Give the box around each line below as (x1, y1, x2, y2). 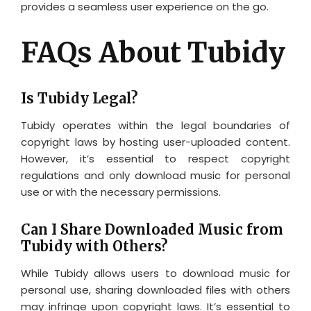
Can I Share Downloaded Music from (21, 220, 283, 238)
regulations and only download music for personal (21, 167, 290, 183)
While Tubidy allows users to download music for (21, 265, 290, 280)
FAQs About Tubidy (21, 35, 285, 70)
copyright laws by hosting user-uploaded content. (21, 134, 290, 149)
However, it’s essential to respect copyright (21, 151, 290, 166)
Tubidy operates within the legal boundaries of (21, 117, 290, 133)
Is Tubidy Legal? (21, 89, 138, 107)
